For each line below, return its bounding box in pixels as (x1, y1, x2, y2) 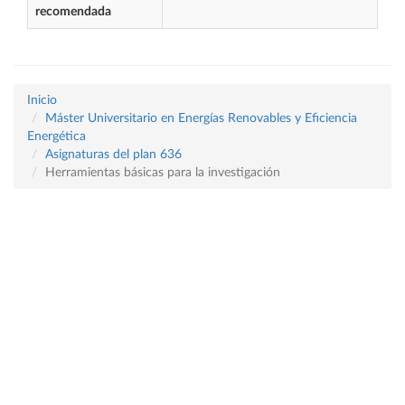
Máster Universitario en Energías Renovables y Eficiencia (45, 112, 357, 125)
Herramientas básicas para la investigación (45, 166, 280, 179)
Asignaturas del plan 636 (45, 148, 182, 161)
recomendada (35, 5, 111, 18)
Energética (27, 130, 86, 143)
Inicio (27, 94, 57, 107)
